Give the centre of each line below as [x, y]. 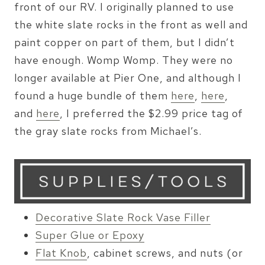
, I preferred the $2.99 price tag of [151, 113]
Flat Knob [61, 253]
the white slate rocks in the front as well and [131, 24]
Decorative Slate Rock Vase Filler [123, 218]
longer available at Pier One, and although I [128, 77]
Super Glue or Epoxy [90, 235]
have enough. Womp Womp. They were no [124, 60]
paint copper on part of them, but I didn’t [125, 42]
